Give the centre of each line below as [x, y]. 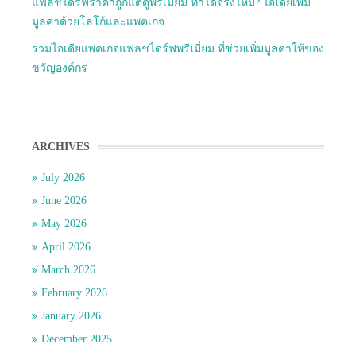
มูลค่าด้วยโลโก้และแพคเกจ [98, 22]
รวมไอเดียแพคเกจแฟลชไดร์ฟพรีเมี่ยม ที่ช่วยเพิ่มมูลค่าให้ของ [178, 49]
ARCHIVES [61, 147]
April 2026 [66, 247]
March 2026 [68, 270]
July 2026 [63, 178]
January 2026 [71, 316]
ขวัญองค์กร [60, 68]
